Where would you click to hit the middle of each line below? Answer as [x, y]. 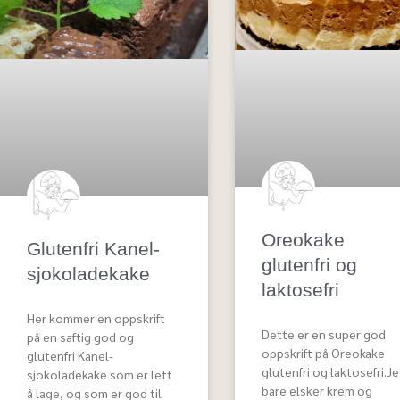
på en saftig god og [80, 337]
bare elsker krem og [317, 390]
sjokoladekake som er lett [100, 375]
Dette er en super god [323, 333]
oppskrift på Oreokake [323, 352]
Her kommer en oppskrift [96, 318]
